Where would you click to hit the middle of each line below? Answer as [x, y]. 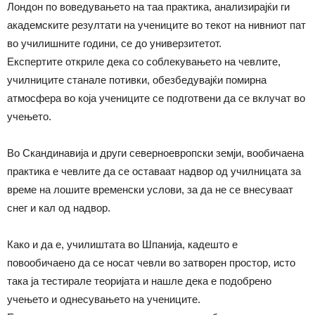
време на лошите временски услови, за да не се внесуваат [150, 189]
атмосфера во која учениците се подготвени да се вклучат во [156, 98]
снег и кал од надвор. [59, 208]
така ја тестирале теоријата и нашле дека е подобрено [139, 281]
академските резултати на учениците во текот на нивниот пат [156, 25]
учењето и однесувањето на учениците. [104, 299]
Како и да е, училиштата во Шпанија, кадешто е [122, 244]
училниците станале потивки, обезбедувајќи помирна [137, 80]
